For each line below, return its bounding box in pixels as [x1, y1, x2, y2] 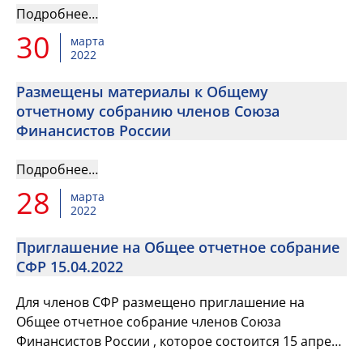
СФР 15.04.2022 [16, 257, 123, 276]
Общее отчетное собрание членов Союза [16, 313, 281, 331]
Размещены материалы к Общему [16, 82, 268, 101]
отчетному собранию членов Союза [16, 101, 280, 121]
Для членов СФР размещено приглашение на [16, 293, 305, 311]
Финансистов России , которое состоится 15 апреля [16, 332, 346, 350]
